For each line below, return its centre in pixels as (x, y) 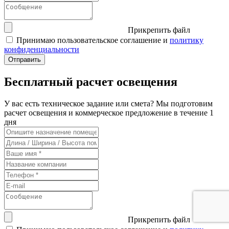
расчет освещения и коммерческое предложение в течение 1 (109, 112)
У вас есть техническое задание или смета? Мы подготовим (108, 103)
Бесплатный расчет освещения (91, 82)
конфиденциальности (42, 49)
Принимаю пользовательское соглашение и (93, 40)
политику (187, 40)
